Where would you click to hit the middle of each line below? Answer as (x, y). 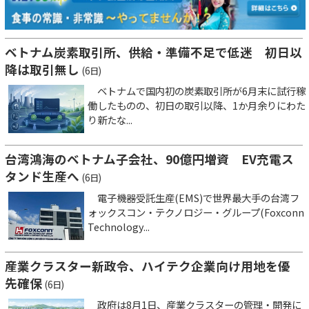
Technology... (119, 227)
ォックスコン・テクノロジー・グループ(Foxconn (196, 212)
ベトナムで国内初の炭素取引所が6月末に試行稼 (197, 91)
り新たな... (110, 120)
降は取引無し (42, 70)
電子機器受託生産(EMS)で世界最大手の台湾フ (193, 198)
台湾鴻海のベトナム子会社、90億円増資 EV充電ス (149, 159)
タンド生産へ (42, 177)
